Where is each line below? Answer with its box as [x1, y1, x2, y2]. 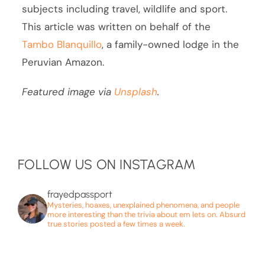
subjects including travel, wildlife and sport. [22, 2, 228, 15]
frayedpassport [47, 189, 112, 201]
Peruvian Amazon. [22, 55, 105, 69]
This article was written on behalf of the [22, 20, 211, 33]
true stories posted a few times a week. [47, 219, 185, 230]
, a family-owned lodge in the [102, 37, 240, 51]
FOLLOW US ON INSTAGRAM [18, 156, 196, 173]
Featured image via [22, 85, 115, 98]
